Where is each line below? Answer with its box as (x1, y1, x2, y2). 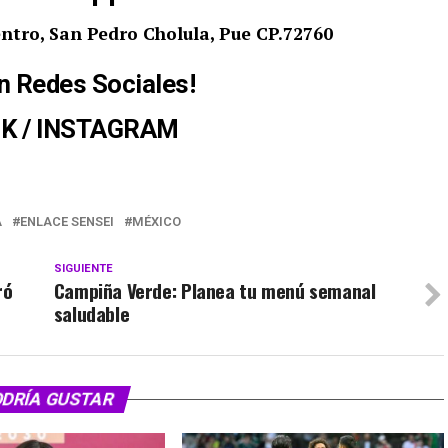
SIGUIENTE (53, 262, 113, 275)
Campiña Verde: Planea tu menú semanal (53, 276, 376, 305)
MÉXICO (132, 214, 181, 229)
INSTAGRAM (31, 114, 179, 144)
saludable (53, 299, 130, 328)
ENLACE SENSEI (20, 214, 114, 229)
